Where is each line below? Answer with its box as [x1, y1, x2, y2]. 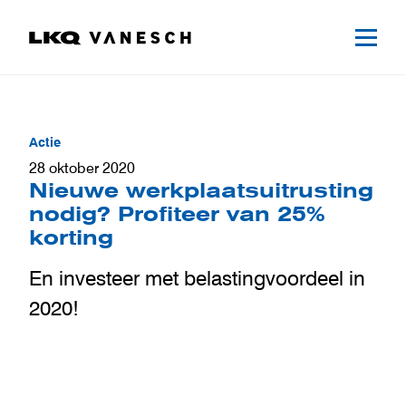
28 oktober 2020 [29, 158, 135, 177]
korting [29, 225, 113, 249]
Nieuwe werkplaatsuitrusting [29, 178, 373, 202]
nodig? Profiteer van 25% [29, 201, 325, 226]
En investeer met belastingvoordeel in [29, 265, 365, 291]
